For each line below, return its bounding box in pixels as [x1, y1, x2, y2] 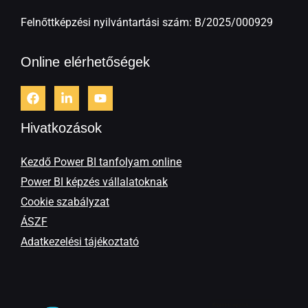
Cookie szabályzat [21, 195, 109, 208]
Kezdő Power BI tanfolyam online [21, 155, 181, 168]
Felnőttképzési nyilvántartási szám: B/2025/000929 [21, 15, 273, 29]
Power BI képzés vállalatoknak [21, 175, 168, 188]
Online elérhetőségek [21, 54, 150, 69]
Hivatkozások [21, 120, 102, 135]
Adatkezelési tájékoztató [21, 234, 139, 248]
